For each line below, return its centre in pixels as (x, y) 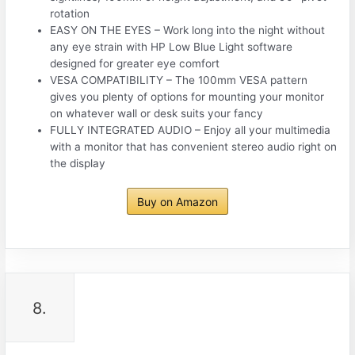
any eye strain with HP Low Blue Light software (172, 46)
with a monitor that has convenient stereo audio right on (194, 146)
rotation (70, 13)
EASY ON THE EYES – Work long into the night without (188, 30)
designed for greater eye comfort (135, 63)
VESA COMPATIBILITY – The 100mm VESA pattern (179, 80)
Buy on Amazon (177, 202)
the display (78, 163)
